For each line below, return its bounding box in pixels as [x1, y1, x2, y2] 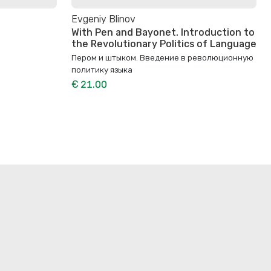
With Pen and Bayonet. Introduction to [71, 26, 255, 38]
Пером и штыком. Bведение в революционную [71, 52, 253, 62]
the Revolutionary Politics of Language [71, 38, 256, 50]
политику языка [71, 64, 132, 74]
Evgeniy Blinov [71, 13, 135, 25]
